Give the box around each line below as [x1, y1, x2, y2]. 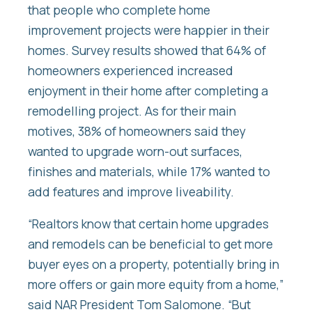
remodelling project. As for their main [28, 102, 236, 119]
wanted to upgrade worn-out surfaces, [28, 142, 242, 159]
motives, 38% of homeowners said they [28, 122, 246, 139]
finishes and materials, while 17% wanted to [28, 162, 270, 180]
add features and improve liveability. [28, 182, 234, 200]
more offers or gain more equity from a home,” [28, 276, 283, 293]
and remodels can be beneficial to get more [28, 235, 273, 253]
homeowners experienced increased [28, 61, 233, 79]
